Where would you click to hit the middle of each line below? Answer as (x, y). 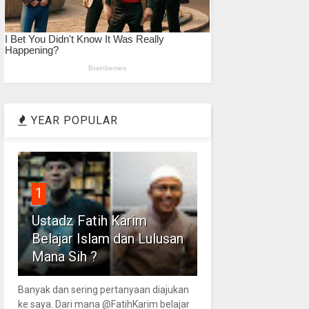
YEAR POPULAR (72, 120)
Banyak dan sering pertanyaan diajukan (103, 289)
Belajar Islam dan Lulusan (107, 238)
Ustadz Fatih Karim (89, 220)
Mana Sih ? (64, 256)
